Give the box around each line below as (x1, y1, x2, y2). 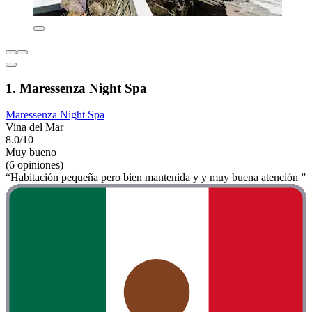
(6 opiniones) (6, 159, 63, 171)
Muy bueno (6, 146, 56, 159)
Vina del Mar (6, 121, 63, 134)
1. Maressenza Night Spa (6, 80, 147, 95)
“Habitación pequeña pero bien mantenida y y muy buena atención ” (6, 171, 306, 184)
